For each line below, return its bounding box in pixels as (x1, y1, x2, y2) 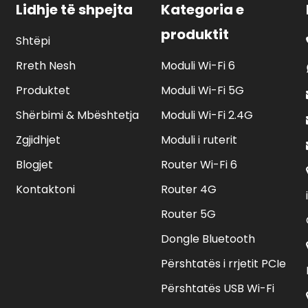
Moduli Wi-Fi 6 (160, 58, 235, 74)
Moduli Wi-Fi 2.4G (160, 107, 253, 123)
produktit (160, 25, 229, 44)
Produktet (16, 82, 71, 98)
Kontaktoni (16, 181, 76, 197)
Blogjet (16, 157, 54, 173)
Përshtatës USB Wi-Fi (160, 280, 274, 296)
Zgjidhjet (16, 132, 61, 148)
